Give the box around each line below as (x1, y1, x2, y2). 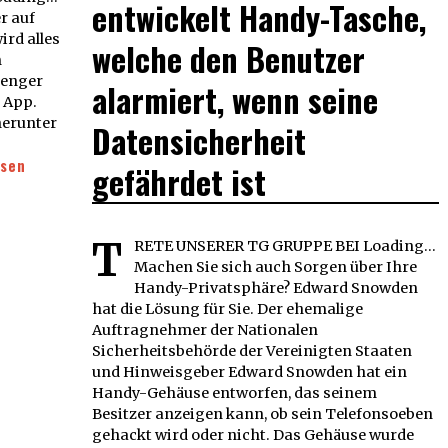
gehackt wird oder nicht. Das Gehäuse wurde (92, 426, 414, 445)
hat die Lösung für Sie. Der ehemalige (92, 300, 363, 319)
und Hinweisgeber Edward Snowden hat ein (92, 363, 407, 382)
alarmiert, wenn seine (92, 76, 378, 124)
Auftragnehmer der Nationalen (92, 321, 318, 340)
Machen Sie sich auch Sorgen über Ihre (134, 258, 417, 277)
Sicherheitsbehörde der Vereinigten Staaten (92, 342, 412, 361)
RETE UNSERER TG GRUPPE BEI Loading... (134, 237, 436, 256)
